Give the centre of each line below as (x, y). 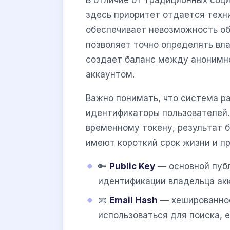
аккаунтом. (110, 74)
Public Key (132, 166)
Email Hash (133, 200)
